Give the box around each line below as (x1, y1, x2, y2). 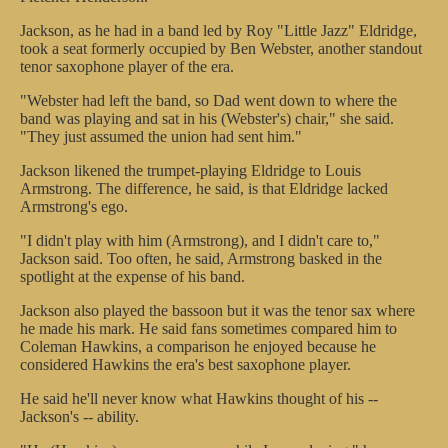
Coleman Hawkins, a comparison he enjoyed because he (20, 338, 376, 355)
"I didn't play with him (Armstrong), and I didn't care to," (20, 232, 380, 249)
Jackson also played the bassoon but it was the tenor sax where (20, 302, 415, 319)
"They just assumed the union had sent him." (20, 128, 302, 145)
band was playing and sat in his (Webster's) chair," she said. (20, 110, 394, 127)
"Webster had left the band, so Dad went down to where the (20, 92, 397, 109)
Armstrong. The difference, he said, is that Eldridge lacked (20, 180, 388, 197)
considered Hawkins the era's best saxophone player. (20, 356, 351, 373)
